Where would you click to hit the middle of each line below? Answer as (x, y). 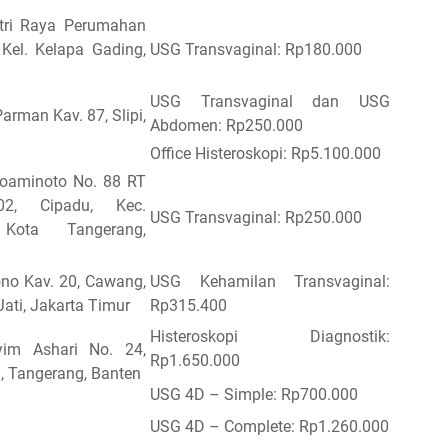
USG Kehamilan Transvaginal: (270, 281)
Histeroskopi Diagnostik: (270, 336)
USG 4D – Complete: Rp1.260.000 (269, 426)
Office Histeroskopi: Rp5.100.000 (265, 153)
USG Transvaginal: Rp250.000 (256, 217)
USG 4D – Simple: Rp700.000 (254, 394)
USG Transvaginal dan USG (270, 101)
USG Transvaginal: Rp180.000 (256, 49)
